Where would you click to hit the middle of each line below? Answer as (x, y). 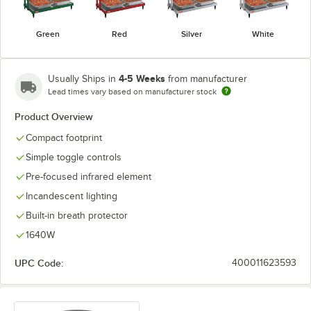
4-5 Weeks (142, 78)
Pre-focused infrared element (89, 177)
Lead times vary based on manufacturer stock (132, 92)
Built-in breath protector (77, 216)
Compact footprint (64, 138)
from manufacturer (208, 79)
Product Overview (54, 117)
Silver (191, 34)
